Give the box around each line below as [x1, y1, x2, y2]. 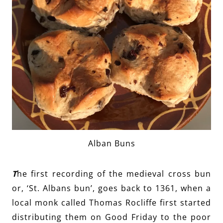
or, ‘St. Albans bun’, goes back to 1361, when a [12, 183, 211, 194]
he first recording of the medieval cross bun [17, 168, 211, 180]
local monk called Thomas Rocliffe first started [12, 197, 211, 209]
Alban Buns [88, 138, 135, 149]
